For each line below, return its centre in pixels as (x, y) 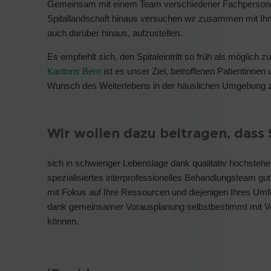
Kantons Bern (74, 71)
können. (63, 221)
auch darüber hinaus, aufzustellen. (115, 33)
